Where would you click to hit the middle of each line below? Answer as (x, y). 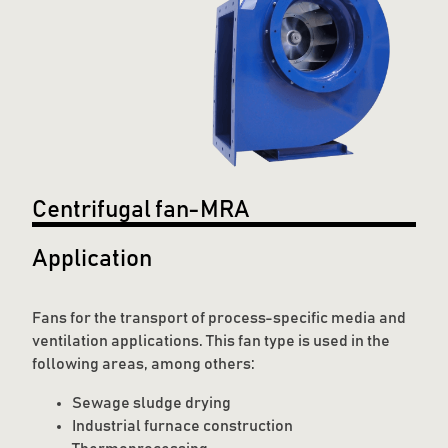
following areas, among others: (143, 364)
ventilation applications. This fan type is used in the (211, 341)
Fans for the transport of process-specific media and (219, 318)
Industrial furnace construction (182, 426)
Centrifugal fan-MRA (141, 210)
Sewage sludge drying (151, 403)
